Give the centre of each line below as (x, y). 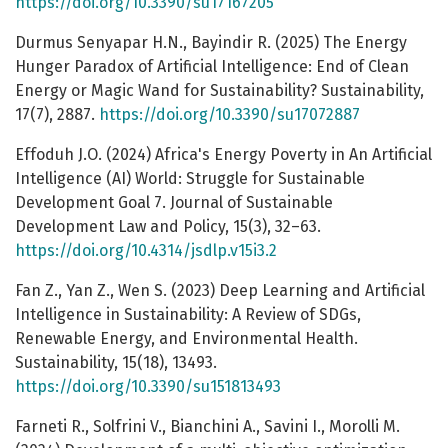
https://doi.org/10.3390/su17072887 (229, 115)
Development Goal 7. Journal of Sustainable (174, 203)
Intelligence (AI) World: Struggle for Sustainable (190, 179)
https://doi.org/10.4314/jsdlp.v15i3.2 (146, 251)
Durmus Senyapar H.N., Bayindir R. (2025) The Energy (211, 43)
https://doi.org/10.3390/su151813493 (148, 387)
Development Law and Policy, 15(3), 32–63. (168, 227)
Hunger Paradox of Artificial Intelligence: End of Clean (212, 67)
